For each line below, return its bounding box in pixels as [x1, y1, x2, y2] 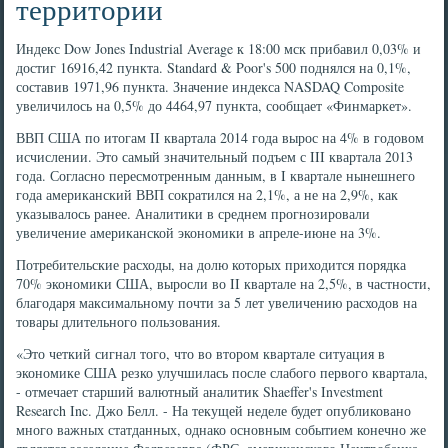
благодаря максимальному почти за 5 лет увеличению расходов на [16, 293, 418, 312]
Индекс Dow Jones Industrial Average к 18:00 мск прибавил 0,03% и [16, 39, 422, 58]
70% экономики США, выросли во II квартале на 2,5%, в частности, [16, 274, 432, 293]
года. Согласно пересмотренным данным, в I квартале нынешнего [16, 166, 416, 185]
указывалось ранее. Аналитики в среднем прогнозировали [16, 204, 371, 223]
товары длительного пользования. [16, 312, 222, 331]
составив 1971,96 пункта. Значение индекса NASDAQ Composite [16, 77, 405, 96]
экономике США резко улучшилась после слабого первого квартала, [16, 363, 429, 382]
